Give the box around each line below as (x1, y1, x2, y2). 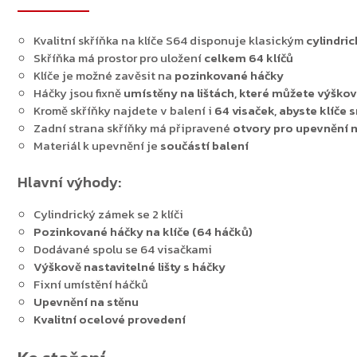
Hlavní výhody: (18, 171, 121, 194)
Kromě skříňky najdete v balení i (33, 101, 214, 120)
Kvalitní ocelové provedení (33, 310, 186, 329)
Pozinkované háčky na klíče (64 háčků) (33, 222, 253, 241)
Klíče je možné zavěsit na (33, 66, 175, 85)
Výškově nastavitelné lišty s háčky (33, 257, 226, 277)
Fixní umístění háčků (33, 275, 148, 294)
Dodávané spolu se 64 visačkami (33, 240, 212, 259)
